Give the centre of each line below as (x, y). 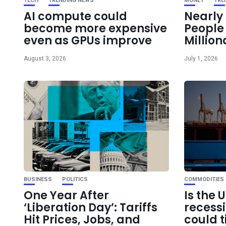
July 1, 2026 (201, 58)
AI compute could (75, 16)
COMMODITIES (204, 179)
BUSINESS (38, 179)
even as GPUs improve (88, 40)
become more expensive (95, 28)
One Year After (66, 195)
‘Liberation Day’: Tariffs (91, 207)
